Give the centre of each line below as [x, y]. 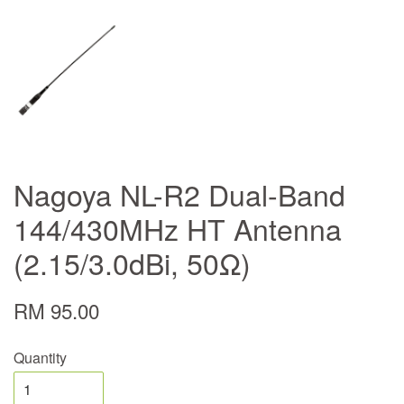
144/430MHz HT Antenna [178, 229]
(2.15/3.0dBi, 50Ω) [132, 263]
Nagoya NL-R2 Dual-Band [179, 194]
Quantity [40, 358]
